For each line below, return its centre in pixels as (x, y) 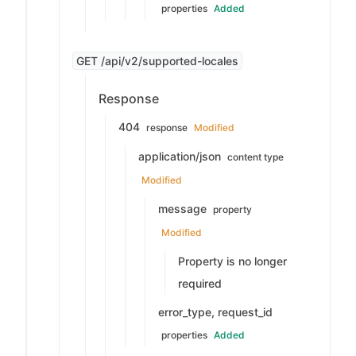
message (184, 209)
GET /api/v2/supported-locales (157, 61)
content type (255, 157)
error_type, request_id (215, 312)
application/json (181, 156)
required (200, 283)
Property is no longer (232, 261)
